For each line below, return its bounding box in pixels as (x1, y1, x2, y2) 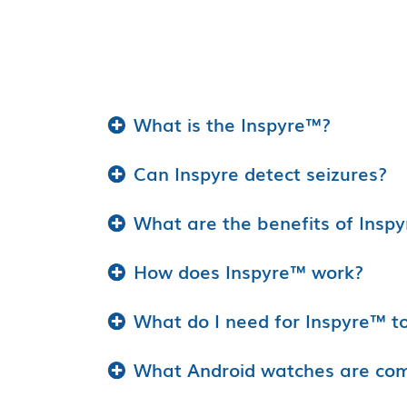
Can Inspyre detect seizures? (134, 159, 387, 186)
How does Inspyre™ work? (134, 257, 363, 284)
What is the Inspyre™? (134, 110, 331, 137)
